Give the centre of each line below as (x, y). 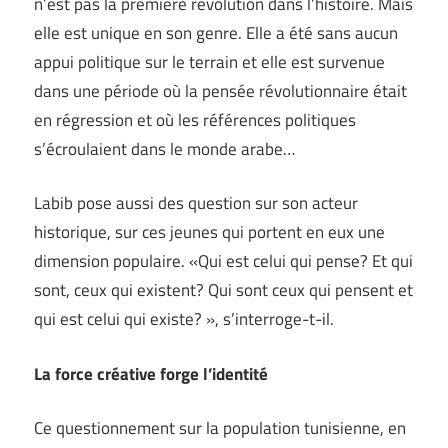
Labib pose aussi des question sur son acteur (196, 203)
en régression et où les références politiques (195, 119)
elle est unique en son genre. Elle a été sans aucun (216, 32)
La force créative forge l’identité (151, 373)
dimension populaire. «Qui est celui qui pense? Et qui (223, 261)
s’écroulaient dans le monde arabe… (164, 148)
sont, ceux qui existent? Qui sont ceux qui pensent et (223, 290)
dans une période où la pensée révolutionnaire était (220, 90)
